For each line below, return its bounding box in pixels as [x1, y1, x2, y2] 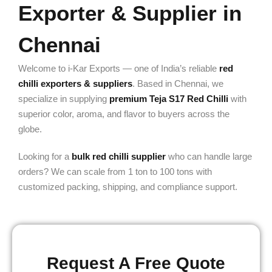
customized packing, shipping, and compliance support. [18, 182, 237, 192]
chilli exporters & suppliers [18, 78, 132, 89]
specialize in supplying [18, 93, 109, 104]
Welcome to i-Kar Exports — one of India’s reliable [18, 63, 219, 74]
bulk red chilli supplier [72, 151, 166, 162]
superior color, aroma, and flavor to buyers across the [18, 109, 229, 120]
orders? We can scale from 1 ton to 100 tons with [18, 166, 212, 177]
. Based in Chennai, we [132, 78, 223, 89]
